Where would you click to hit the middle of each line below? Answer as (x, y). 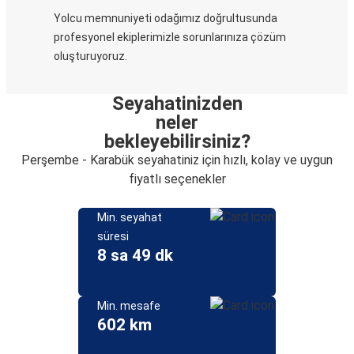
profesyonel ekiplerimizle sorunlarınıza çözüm (170, 37)
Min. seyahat (130, 217)
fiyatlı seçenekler (177, 179)
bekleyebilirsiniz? (177, 141)
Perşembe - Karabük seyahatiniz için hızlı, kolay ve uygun (177, 160)
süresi (113, 236)
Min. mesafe (129, 306)
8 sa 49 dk (135, 255)
